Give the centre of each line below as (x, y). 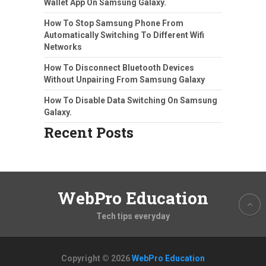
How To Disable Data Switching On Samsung (131, 100)
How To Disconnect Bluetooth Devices (119, 67)
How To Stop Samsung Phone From (114, 23)
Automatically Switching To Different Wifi (124, 35)
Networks (63, 47)
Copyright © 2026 (96, 258)
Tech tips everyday (133, 216)
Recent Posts (89, 132)
